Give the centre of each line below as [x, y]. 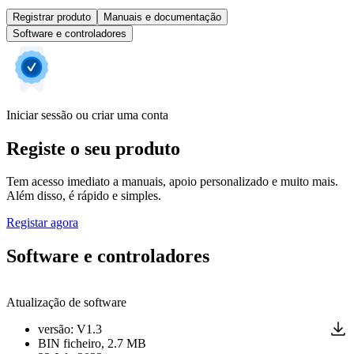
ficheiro [82, 344]
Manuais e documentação [162, 17]
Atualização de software [66, 303]
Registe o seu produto [93, 148]
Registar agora [42, 223]
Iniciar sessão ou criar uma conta [87, 115]
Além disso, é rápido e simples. [84, 196]
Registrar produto [52, 17]
